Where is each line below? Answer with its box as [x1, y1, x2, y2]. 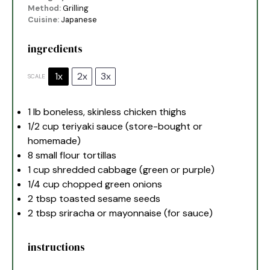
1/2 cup [28, 119, 60, 133]
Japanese [61, 14, 98, 25]
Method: [28, 3, 61, 14]
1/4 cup [28, 177, 60, 190]
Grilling [63, 3, 89, 14]
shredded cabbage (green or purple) [50, 163, 215, 176]
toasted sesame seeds [57, 192, 161, 205]
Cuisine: [28, 14, 60, 25]
